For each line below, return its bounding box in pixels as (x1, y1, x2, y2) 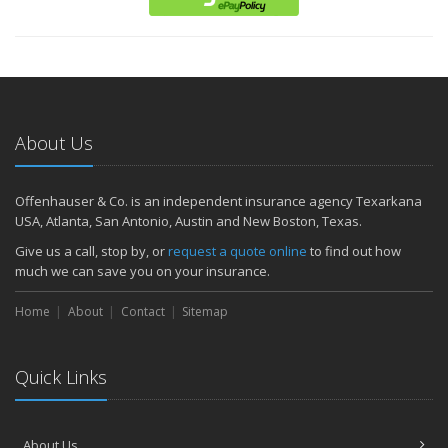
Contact (120, 302, 165, 320)
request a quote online (168, 241, 307, 260)
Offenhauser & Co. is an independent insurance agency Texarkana (15, 191, 422, 210)
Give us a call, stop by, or (15, 241, 168, 260)
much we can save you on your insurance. (15, 261, 270, 280)
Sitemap (182, 302, 229, 320)
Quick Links (15, 364, 107, 389)
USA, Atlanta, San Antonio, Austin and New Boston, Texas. (15, 211, 362, 230)
